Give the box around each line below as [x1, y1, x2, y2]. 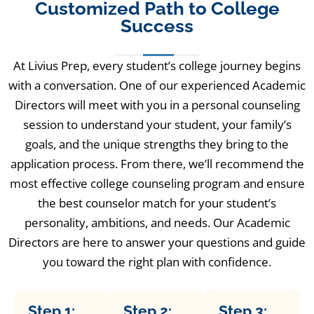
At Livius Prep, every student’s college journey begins [13, 57, 301, 74]
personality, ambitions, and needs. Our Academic [24, 214, 290, 231]
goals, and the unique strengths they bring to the [25, 136, 289, 153]
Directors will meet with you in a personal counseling [14, 97, 300, 114]
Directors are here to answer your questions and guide [8, 234, 306, 251]
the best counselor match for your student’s [38, 195, 276, 212]
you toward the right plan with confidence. [43, 254, 271, 271]
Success [121, 15, 193, 37]
